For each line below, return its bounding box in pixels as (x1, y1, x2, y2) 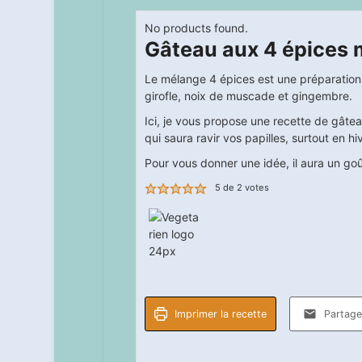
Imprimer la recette (171, 307, 267, 320)
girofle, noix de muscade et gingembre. (144, 89, 352, 103)
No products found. (153, 21, 248, 36)
